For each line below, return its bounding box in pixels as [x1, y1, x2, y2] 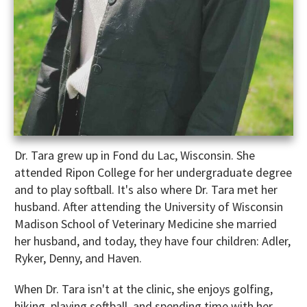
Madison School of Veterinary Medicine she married [14, 215, 277, 232]
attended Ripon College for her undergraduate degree [14, 164, 292, 180]
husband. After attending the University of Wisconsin [14, 198, 283, 214]
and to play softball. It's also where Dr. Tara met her [14, 181, 278, 197]
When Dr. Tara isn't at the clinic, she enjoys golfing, [14, 280, 273, 297]
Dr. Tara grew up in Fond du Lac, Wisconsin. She [14, 147, 255, 163]
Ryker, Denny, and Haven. [14, 249, 145, 266]
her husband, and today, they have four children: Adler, [14, 232, 291, 249]
